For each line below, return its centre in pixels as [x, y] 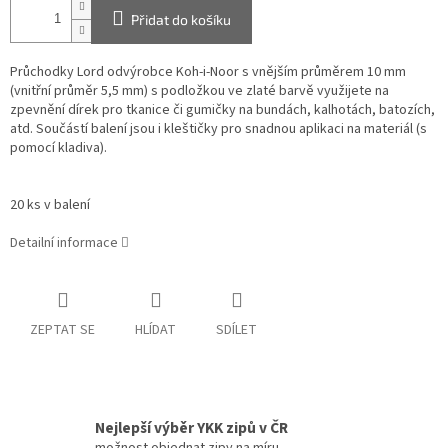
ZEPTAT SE [62, 330]
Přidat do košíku [181, 20]
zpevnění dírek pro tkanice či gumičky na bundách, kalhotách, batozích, [222, 110]
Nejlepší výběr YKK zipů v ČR [191, 428]
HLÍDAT [155, 330]
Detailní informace [64, 243]
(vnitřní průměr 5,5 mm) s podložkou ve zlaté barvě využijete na [199, 91]
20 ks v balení [50, 205]
